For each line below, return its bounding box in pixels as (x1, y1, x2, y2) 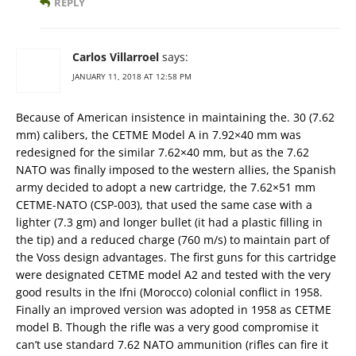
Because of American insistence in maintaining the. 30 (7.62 (16, 110, 335, 126)
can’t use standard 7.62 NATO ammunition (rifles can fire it (16, 337, 328, 353)
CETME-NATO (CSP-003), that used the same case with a (16, 197, 312, 213)
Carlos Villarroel (72, 49, 159, 65)
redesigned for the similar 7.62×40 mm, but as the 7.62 (16, 145, 309, 161)
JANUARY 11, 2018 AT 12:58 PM (72, 71, 192, 83)
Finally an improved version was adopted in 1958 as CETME (16, 302, 331, 318)
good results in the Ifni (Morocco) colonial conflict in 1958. (16, 284, 323, 300)
